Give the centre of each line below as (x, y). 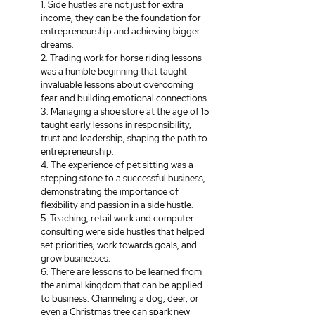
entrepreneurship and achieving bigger (122, 32)
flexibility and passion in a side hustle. (117, 205)
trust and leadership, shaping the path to (125, 139)
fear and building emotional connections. (125, 98)
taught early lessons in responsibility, (117, 125)
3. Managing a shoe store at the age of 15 (126, 112)
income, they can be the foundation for (122, 18)
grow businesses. (76, 259)
